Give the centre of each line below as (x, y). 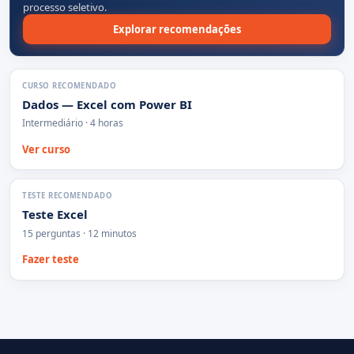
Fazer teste (51, 260)
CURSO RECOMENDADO (70, 86)
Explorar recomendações (177, 29)
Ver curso (47, 149)
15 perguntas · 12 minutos (80, 233)
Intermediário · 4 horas (73, 123)
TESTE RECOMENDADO (68, 196)
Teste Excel (55, 215)
